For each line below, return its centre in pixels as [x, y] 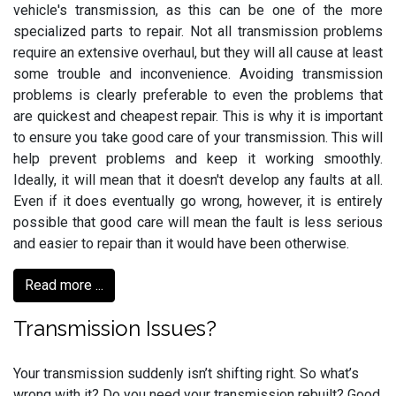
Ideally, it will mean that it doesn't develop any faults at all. [198, 180]
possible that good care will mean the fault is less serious [198, 222]
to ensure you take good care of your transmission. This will [198, 137]
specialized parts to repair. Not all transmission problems [198, 31]
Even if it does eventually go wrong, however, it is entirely [198, 201]
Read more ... [64, 285]
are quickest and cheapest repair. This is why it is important [198, 116]
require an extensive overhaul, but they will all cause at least [198, 53]
